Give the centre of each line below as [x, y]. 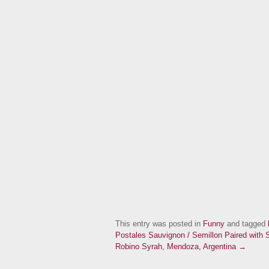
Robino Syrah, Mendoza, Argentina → [181, 247]
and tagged [246, 224]
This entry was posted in [159, 224]
